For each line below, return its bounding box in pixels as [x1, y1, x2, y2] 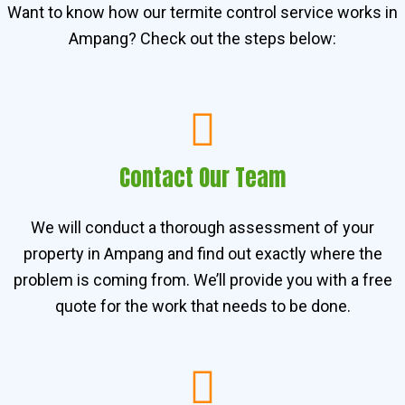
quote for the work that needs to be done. [54, 296, 351, 316]
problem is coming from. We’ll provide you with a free [13, 269, 392, 289]
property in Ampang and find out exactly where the [23, 243, 382, 263]
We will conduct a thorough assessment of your [31, 217, 374, 237]
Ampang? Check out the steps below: [69, 29, 336, 49]
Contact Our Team [119, 160, 286, 194]
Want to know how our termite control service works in [7, 3, 398, 23]
